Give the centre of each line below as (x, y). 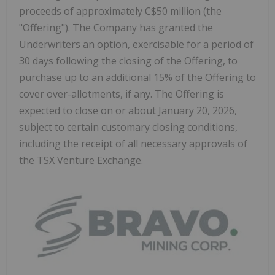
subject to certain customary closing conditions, (128, 127)
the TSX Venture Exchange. (81, 160)
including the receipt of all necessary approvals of (133, 143)
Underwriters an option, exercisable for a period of (136, 44)
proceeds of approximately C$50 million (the (120, 11)
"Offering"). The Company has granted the (116, 27)
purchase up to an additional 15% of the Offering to (137, 77)
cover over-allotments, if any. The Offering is (122, 94)
